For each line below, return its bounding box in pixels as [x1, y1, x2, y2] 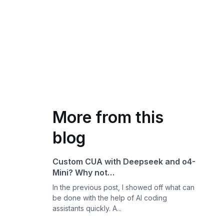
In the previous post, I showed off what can [52, 183, 195, 191]
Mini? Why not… [52, 167, 115, 177]
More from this [52, 107, 164, 127]
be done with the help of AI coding [52, 193, 167, 202]
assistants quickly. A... [52, 204, 122, 212]
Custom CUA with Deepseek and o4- [52, 156, 196, 166]
